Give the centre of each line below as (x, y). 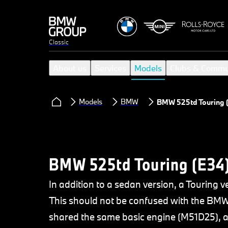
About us (70, 68)
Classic (59, 42)
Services (110, 68)
